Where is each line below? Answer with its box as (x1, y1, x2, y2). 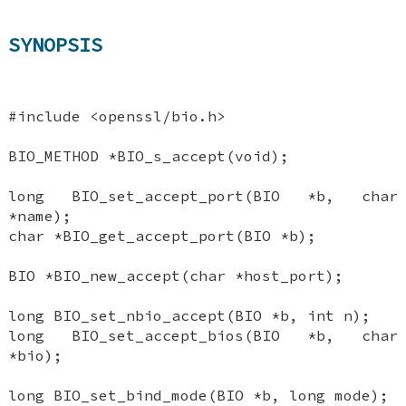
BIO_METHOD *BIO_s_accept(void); (8, 146, 290, 165)
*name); (8, 206, 72, 225)
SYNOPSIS (8, 32, 103, 58)
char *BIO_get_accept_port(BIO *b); (8, 226, 317, 245)
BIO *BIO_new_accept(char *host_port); (8, 266, 344, 285)
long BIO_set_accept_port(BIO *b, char (8, 186, 398, 205)
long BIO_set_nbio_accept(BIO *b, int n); (8, 305, 372, 324)
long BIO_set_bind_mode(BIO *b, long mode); (8, 385, 390, 404)
